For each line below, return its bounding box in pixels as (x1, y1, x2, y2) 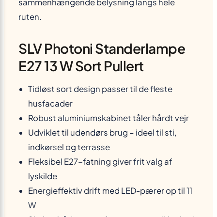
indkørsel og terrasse (28, 141, 110, 152)
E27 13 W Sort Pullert (18, 57, 144, 74)
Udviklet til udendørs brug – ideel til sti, (28, 127, 177, 138)
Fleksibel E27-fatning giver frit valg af (28, 156, 172, 167)
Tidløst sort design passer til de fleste (28, 83, 172, 94)
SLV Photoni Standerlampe (18, 39, 185, 57)
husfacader (28, 98, 73, 108)
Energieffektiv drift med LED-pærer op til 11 (28, 185, 192, 196)
